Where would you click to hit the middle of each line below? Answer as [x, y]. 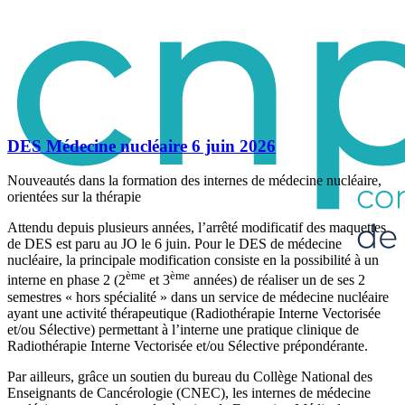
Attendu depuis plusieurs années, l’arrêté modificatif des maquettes [197, 228]
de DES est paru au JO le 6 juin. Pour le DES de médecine [174, 244]
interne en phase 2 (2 [66, 280]
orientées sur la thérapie [74, 197]
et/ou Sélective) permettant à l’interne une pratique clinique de [183, 329]
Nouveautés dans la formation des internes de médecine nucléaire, [194, 181]
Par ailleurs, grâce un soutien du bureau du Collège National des [190, 376]
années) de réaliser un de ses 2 [278, 280]
